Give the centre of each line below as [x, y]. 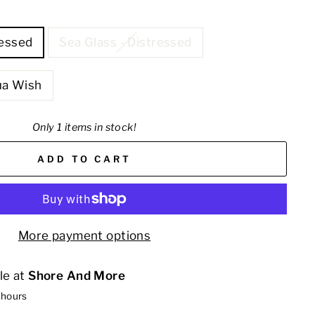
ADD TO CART [84, 159]
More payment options [84, 235]
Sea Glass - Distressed [126, 42]
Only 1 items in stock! [84, 127]
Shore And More [77, 275]
